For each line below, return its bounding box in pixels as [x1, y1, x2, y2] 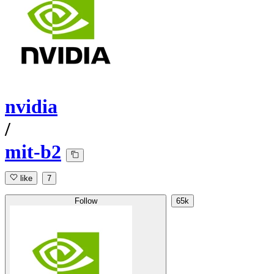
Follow [74, 196, 97, 206]
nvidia [5, 95, 57, 118]
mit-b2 [5, 141, 61, 163]
